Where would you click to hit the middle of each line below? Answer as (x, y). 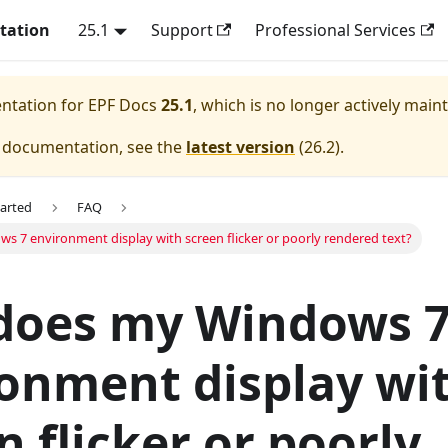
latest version (240, 147)
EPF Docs (122, 105)
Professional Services (335, 30)
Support (181, 30)
